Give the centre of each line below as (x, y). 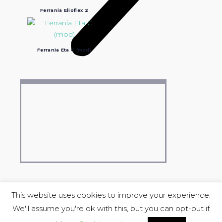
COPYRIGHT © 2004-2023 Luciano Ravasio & (111, 208)
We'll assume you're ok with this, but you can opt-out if (111, 208)
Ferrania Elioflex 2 (64, 10)
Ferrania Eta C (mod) (64, 50)
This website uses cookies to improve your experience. (111, 195)
